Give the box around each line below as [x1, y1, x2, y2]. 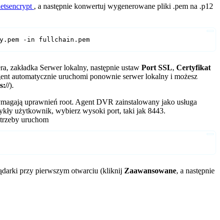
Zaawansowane [124, 166, 177, 175]
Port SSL [141, 63, 173, 72]
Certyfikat [176, 63, 211, 72]
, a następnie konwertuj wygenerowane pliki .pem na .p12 [34, 1, 214, 10]
